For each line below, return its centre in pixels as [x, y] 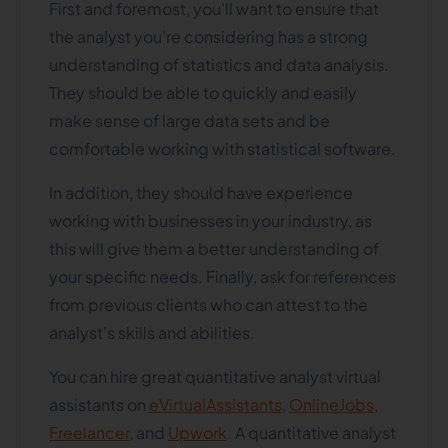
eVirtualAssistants [215, 404]
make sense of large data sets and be [189, 120]
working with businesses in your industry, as [210, 220]
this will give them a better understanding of [214, 248]
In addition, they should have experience [201, 192]
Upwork [197, 432]
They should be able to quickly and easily [203, 92]
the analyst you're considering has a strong [208, 36]
